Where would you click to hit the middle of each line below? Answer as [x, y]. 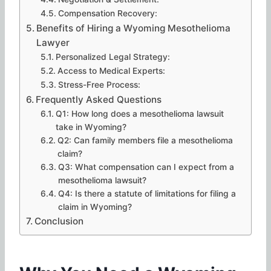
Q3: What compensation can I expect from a [146, 167]
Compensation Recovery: [107, 13]
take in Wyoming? [91, 127]
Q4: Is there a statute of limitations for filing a [147, 193]
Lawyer [53, 42]
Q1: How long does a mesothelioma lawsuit [139, 113]
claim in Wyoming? [95, 207]
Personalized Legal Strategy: [113, 57]
